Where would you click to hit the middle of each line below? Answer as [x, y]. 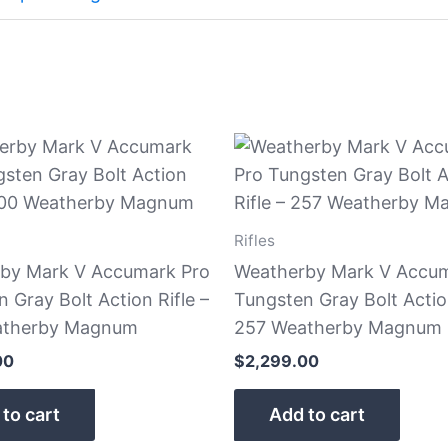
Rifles [254, 240]
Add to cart [317, 414]
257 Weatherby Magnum [338, 327]
